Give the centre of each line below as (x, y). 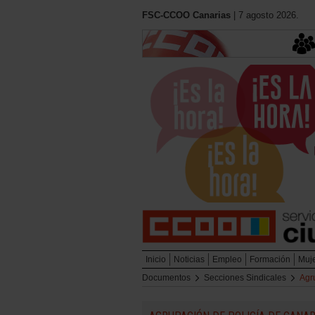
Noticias (189, 260)
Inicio (156, 260)
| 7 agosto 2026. (265, 15)
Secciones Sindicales (245, 278)
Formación (270, 260)
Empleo (227, 260)
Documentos (166, 278)
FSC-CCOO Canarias (186, 15)
